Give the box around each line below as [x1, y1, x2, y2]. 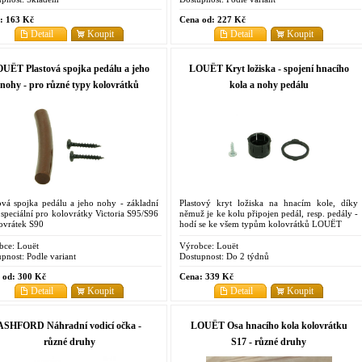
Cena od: [179, 14, 215, 24]
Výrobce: [179, 240, 214, 250]
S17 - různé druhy [231, 335, 306, 347]
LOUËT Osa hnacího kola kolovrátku [190, 319, 347, 331]
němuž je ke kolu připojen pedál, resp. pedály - [179, 208, 358, 218]
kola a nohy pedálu [229, 78, 309, 90]
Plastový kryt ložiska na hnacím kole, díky [179, 197, 358, 208]
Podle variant [24, 250, 76, 261]
